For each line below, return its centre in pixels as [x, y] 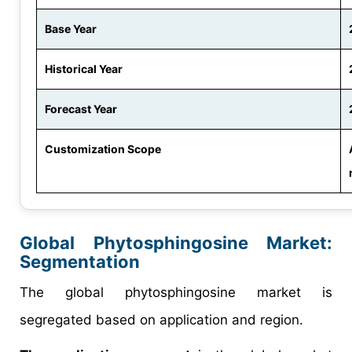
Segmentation [80, 262]
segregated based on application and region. [161, 320]
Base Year [71, 29]
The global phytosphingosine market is [176, 293]
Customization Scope [103, 149]
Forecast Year [81, 109]
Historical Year [84, 69]
